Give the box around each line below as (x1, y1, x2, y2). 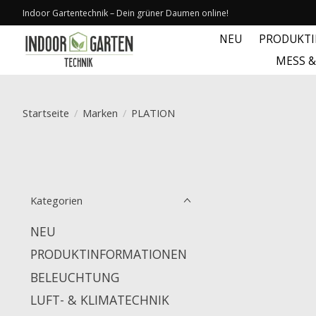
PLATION (130, 105, 175, 120)
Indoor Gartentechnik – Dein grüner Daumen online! (23, 6, 229, 19)
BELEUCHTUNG (30, 268, 119, 286)
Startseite (23, 105, 69, 120)
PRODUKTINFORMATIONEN (30, 245, 187, 263)
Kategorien (30, 193, 83, 207)
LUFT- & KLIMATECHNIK (30, 291, 169, 308)
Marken (82, 105, 118, 120)
